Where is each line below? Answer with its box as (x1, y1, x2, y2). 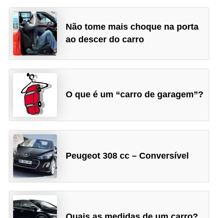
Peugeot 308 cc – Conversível (66, 150, 189, 161)
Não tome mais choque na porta (66, 22, 199, 32)
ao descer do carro (66, 35, 145, 45)
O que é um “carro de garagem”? (66, 89, 204, 99)
